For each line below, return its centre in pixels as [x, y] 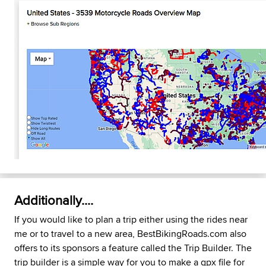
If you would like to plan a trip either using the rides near [131, 219]
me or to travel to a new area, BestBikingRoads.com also [130, 234]
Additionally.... [54, 200]
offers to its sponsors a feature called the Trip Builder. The [133, 248]
